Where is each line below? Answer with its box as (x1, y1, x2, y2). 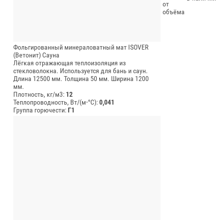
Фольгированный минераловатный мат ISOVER (13, 43, 148, 51)
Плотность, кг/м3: (13, 90, 66, 98)
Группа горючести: (13, 106, 68, 114)
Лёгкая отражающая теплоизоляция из (13, 58, 126, 67)
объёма (163, 7, 185, 16)
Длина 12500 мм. (13, 74, 62, 82)
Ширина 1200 (111, 74, 149, 82)
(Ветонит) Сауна (13, 51, 59, 59)
